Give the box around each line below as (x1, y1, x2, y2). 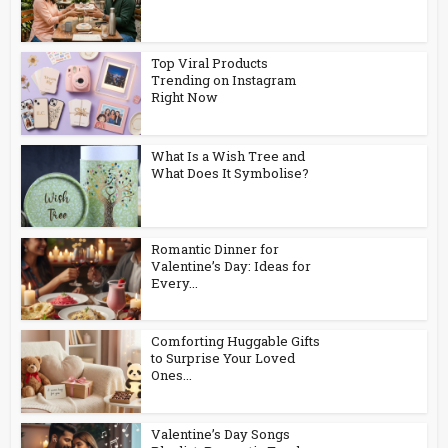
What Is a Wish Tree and (151, 146, 306, 165)
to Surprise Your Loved (151, 349, 296, 368)
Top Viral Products (151, 54, 269, 73)
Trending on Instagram (151, 71, 298, 90)
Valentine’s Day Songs (151, 425, 291, 444)
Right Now (151, 88, 219, 107)
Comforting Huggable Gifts (151, 332, 321, 351)
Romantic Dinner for (151, 239, 280, 258)
